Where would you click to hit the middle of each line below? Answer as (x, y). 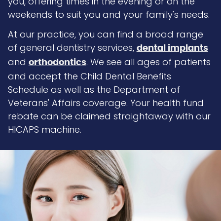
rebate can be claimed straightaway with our (109, 116)
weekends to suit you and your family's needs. (109, 14)
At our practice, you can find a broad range (105, 34)
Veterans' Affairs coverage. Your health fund (106, 103)
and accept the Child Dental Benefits (89, 76)
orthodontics (57, 62)
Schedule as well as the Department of (94, 89)
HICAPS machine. (44, 129)
